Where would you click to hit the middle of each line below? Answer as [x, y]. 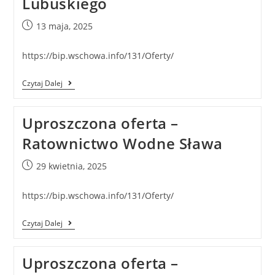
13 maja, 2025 [64, 26]
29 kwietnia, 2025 [71, 166]
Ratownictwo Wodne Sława [122, 144]
